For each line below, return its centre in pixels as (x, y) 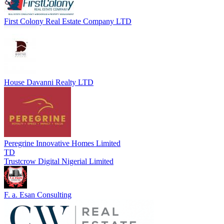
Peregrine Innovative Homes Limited (62, 143)
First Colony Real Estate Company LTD (68, 21)
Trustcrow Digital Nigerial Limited (59, 161)
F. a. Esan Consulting (38, 194)
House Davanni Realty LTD (49, 82)
